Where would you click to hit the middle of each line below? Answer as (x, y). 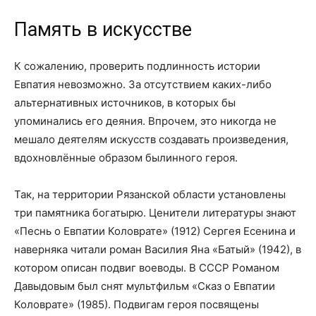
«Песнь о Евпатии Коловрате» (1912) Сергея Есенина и (155, 231)
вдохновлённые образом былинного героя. (126, 158)
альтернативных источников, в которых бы (125, 103)
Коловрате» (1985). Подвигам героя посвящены (136, 304)
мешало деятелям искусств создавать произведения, (151, 139)
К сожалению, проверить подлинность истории (137, 66)
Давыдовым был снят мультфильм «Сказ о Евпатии (145, 286)
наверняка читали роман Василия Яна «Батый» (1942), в (158, 249)
